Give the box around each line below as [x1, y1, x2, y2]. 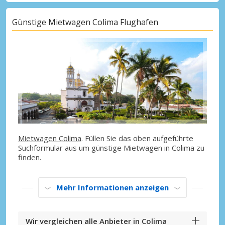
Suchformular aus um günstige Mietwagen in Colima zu [18, 143, 204, 153]
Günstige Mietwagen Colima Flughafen [12, 16, 158, 28]
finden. [18, 152, 41, 163]
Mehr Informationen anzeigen [56, 182, 169, 193]
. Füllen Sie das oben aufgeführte [81, 133, 193, 144]
